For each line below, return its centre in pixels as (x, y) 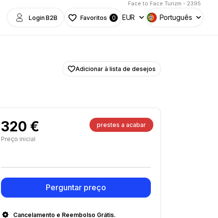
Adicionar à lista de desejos (116, 69)
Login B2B (43, 18)
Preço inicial (18, 139)
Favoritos (93, 18)
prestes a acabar (121, 125)
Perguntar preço (76, 187)
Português (176, 17)
